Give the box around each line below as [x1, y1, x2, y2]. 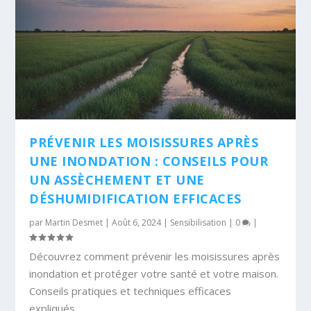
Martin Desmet [45, 216, 103, 228]
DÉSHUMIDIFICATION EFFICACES [29, 190, 242, 207]
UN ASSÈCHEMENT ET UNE [29, 171, 205, 188]
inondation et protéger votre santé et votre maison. [29, 266, 279, 280]
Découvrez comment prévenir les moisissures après [29, 249, 280, 263]
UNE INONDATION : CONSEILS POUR [29, 152, 269, 169]
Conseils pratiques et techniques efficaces [29, 283, 232, 298]
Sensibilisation [170, 216, 227, 228]
